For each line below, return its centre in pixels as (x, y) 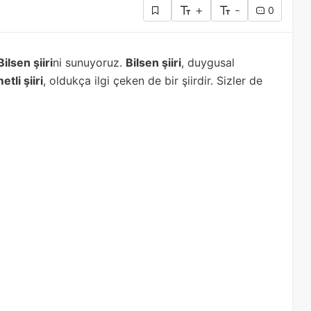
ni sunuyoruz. (89, 62)
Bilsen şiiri (153, 62)
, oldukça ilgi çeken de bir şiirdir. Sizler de (153, 80)
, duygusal (208, 62)
